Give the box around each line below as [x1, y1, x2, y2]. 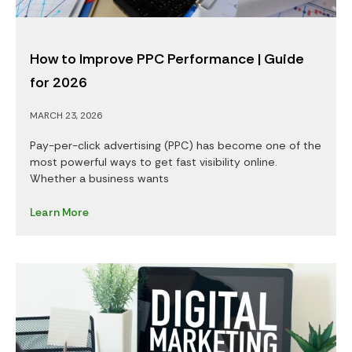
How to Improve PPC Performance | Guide [30, 49, 304, 69]
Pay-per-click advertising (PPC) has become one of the [30, 138, 321, 153]
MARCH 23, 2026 [30, 109, 102, 123]
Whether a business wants [30, 171, 169, 186]
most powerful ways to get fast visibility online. [30, 155, 277, 170]
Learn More [30, 205, 89, 220]
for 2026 [30, 73, 87, 93]
